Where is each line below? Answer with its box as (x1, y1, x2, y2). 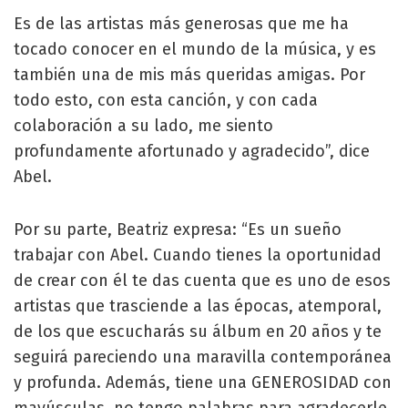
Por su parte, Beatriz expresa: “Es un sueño (14, 219, 342, 240)
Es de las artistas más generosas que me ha (14, 13, 349, 34)
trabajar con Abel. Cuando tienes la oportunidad (14, 244, 382, 265)
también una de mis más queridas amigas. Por (14, 64, 365, 85)
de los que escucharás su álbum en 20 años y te (14, 321, 382, 342)
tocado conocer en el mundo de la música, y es (14, 38, 376, 59)
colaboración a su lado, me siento (14, 115, 273, 136)
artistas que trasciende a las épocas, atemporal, (14, 295, 382, 316)
